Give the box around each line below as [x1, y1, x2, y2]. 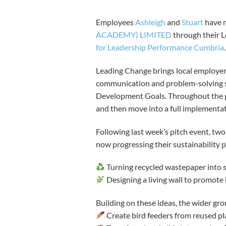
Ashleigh [135, 17, 165, 27]
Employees [96, 17, 135, 27]
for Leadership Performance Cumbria [96, 42, 224, 52]
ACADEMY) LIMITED [96, 30, 172, 39]
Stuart [182, 17, 203, 27]
